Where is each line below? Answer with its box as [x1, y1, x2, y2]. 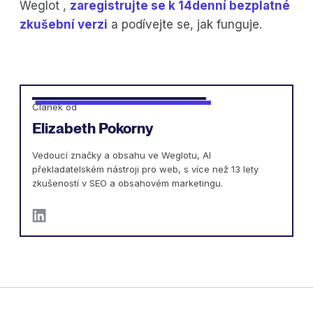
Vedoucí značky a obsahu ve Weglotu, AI [32, 150, 211, 161]
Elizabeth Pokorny [32, 119, 154, 138]
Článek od [32, 101, 77, 113]
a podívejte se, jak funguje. [108, 17, 262, 32]
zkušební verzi [20, 17, 108, 32]
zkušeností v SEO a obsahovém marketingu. [32, 177, 223, 189]
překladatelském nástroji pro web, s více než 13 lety [32, 163, 259, 175]
